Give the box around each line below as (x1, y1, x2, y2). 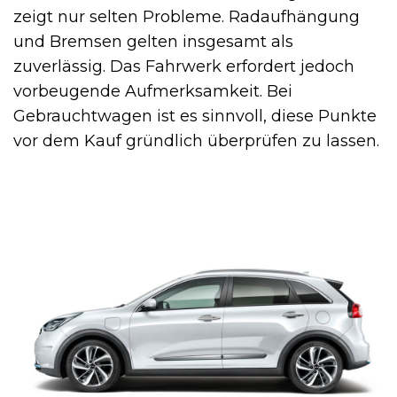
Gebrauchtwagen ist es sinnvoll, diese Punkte (13, 106, 377, 127)
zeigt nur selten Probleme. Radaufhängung (13, 7, 360, 27)
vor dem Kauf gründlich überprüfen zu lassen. (13, 131, 379, 152)
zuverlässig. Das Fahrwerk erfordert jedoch (13, 57, 354, 77)
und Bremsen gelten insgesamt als (13, 32, 293, 52)
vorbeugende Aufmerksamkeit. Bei (13, 82, 292, 102)
